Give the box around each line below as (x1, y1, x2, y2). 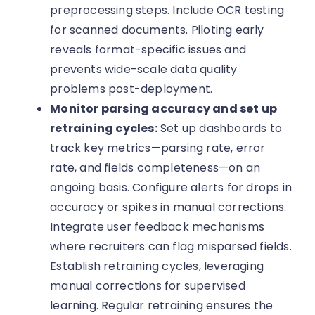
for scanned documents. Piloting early (50, 22, 264, 39)
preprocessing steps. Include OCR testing (50, 2, 285, 19)
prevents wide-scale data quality (50, 61, 238, 78)
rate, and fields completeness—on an (50, 160, 261, 176)
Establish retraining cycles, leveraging (50, 258, 264, 275)
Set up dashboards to (157, 120, 283, 137)
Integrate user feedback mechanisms (50, 219, 265, 236)
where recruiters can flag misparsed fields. (50, 238, 292, 255)
